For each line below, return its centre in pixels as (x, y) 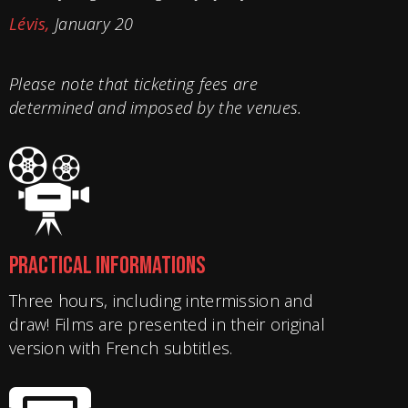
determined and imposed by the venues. (156, 107)
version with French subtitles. (121, 348)
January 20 (92, 24)
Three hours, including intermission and (161, 301)
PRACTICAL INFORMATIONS (107, 266)
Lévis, (30, 24)
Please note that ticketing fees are (133, 84)
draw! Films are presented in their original (168, 324)
